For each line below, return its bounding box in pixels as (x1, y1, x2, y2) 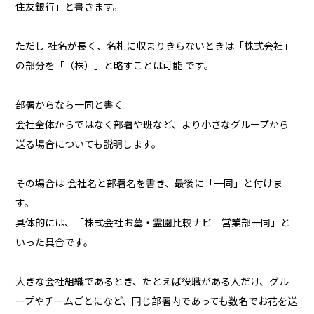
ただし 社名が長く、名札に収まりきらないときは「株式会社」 (15, 41, 294, 53)
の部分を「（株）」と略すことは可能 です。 (15, 60, 214, 72)
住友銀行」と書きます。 (15, 1, 123, 13)
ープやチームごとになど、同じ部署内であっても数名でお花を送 (15, 296, 298, 308)
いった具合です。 (15, 237, 94, 249)
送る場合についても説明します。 (15, 139, 162, 151)
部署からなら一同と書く (15, 100, 124, 111)
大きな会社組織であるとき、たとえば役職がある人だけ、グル (15, 276, 289, 288)
